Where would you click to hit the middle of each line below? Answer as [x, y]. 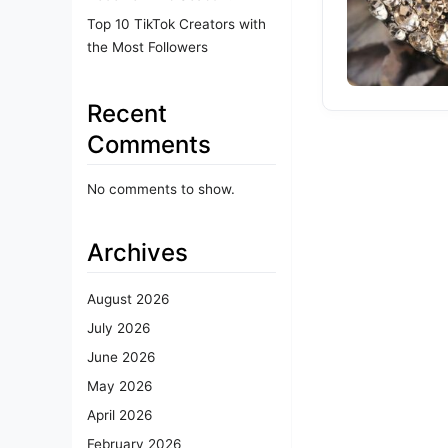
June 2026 [121, 357]
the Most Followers [147, 46]
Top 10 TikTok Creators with [176, 23]
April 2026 [119, 415]
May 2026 [119, 386]
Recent [127, 113]
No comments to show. [161, 188]
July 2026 [118, 328]
